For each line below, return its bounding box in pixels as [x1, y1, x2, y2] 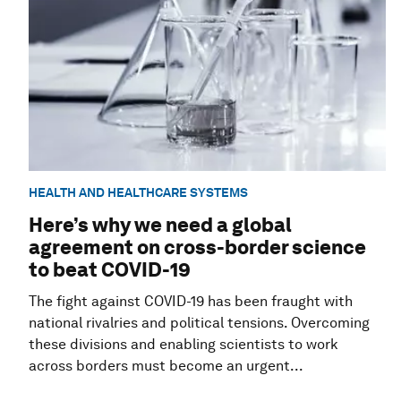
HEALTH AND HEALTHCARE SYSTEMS [29, 184, 248, 200]
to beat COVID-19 [29, 258, 191, 282]
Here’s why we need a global [29, 213, 292, 237]
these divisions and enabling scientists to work [29, 336, 338, 354]
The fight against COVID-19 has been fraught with [29, 293, 353, 311]
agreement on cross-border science [29, 235, 366, 260]
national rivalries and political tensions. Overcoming [29, 314, 370, 332]
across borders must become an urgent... [29, 357, 303, 375]
